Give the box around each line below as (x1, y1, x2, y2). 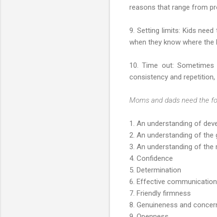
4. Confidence (129, 154, 173, 163)
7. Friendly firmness (129, 188, 191, 198)
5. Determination (129, 165, 181, 174)
